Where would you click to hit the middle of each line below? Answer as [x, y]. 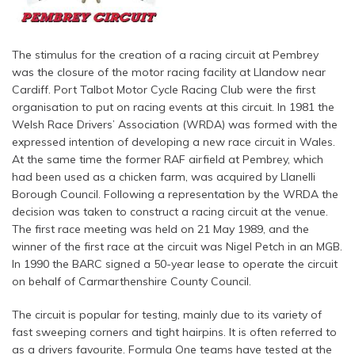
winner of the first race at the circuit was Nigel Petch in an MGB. [177, 247]
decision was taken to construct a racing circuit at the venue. [170, 212]
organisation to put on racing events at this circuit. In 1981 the [173, 107]
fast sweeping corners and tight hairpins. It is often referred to [174, 332]
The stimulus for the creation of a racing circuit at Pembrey [165, 55]
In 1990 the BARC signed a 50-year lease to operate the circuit [175, 264]
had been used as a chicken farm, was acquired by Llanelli [164, 177]
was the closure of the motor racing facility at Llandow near [169, 73]
